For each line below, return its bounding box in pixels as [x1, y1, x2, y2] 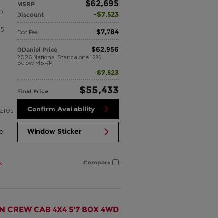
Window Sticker [27, 127, 82, 136]
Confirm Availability [27, 104, 95, 113]
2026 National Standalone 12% [17, 54, 101, 61]
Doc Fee [17, 28, 38, 36]
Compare [83, 159, 110, 166]
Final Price [17, 88, 49, 95]
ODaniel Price [17, 46, 58, 54]
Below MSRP [17, 59, 53, 66]
